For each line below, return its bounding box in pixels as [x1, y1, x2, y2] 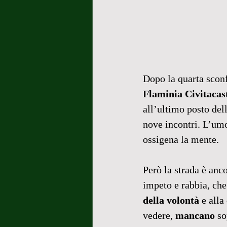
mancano [175, 210, 215, 221]
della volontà [143, 195, 202, 206]
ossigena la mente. [143, 134, 219, 145]
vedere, [143, 210, 175, 221]
